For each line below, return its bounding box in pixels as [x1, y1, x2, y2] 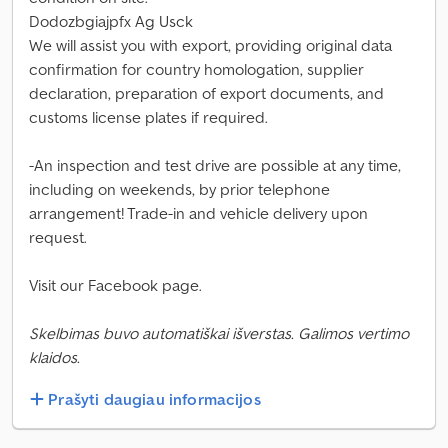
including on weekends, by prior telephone [29, 179, 330, 199]
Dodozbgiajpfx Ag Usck [29, 11, 193, 31]
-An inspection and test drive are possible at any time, [29, 155, 401, 175]
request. [29, 227, 87, 247]
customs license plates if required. [29, 107, 268, 127]
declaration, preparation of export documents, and [29, 83, 384, 103]
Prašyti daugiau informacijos [48, 389, 261, 410]
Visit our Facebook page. [29, 275, 202, 295]
